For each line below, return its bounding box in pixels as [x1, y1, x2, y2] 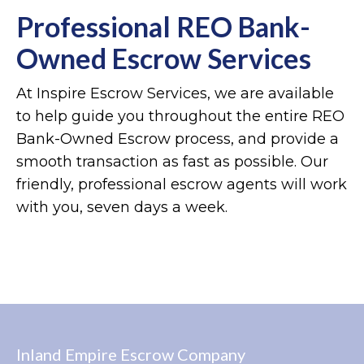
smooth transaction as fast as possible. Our [16, 152, 328, 171]
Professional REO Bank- [16, 9, 310, 43]
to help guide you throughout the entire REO [16, 106, 344, 125]
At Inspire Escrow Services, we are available [16, 84, 334, 102]
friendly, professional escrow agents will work [16, 175, 347, 193]
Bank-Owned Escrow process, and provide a [16, 129, 339, 148]
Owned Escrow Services [16, 41, 311, 75]
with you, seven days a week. [16, 197, 227, 216]
